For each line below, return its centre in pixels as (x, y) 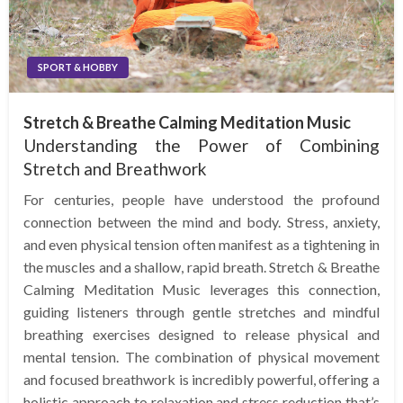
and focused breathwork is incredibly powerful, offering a (201, 379)
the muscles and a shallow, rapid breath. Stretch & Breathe (201, 266)
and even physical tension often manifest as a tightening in (201, 244)
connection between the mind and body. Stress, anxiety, (201, 221)
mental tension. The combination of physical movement (201, 356)
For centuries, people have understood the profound (201, 199)
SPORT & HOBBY (78, 67)
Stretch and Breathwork (115, 168)
